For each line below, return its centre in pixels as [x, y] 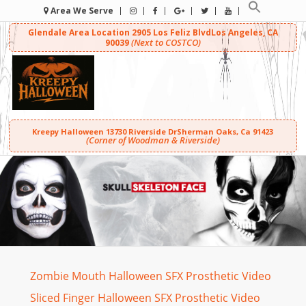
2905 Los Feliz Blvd [171, 32]
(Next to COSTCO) [166, 42]
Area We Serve [81, 11]
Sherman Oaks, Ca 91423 [225, 131]
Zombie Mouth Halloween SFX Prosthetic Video [151, 276]
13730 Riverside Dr [141, 131]
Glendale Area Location [80, 32]
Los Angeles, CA [244, 32]
